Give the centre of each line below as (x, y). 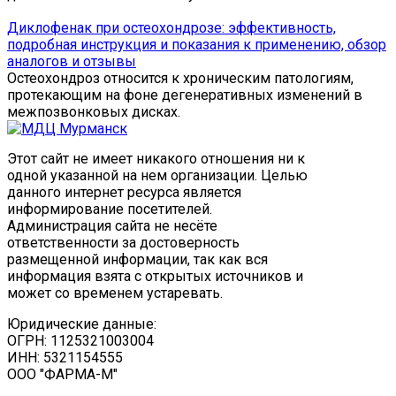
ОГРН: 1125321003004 (80, 341)
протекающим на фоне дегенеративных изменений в (185, 95)
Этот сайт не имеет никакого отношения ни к (156, 159)
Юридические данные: (82, 324)
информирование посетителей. (110, 209)
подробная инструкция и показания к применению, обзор (197, 45)
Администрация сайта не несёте (112, 226)
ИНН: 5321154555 (65, 358)
